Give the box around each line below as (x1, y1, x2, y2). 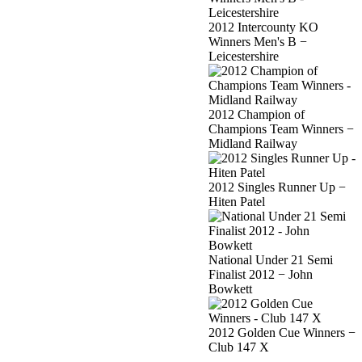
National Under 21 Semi (208, 253, 333, 267)
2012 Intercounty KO (208, 20, 318, 35)
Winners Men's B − (208, 35, 307, 49)
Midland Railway (208, 137, 297, 151)
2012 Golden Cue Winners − (208, 326, 356, 340)
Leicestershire (208, 49, 279, 64)
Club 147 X (208, 340, 269, 355)
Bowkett (208, 282, 252, 297)
